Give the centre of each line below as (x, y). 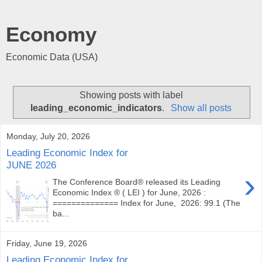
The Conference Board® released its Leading (137, 182)
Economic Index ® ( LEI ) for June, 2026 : (130, 192)
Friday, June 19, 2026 (47, 243)
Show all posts (201, 108)
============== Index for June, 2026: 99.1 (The (147, 203)
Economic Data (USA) (52, 57)
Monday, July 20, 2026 (48, 136)
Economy (51, 35)
